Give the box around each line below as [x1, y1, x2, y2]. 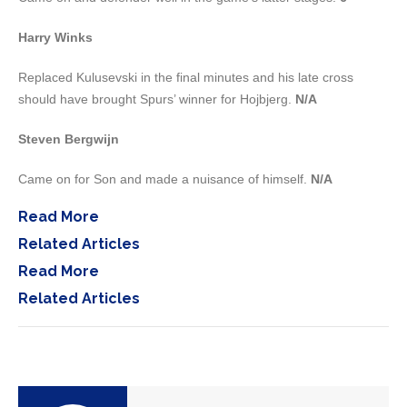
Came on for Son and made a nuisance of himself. [18, 172, 311, 186]
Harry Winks [18, 30, 93, 45]
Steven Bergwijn [18, 132, 119, 146]
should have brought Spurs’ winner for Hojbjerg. [18, 92, 295, 106]
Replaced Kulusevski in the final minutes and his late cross [18, 70, 353, 84]
